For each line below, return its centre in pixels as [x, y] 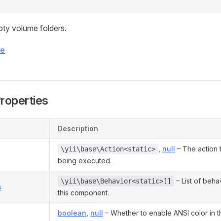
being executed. [85, 161]
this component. [83, 193]
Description [78, 129]
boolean [72, 213]
